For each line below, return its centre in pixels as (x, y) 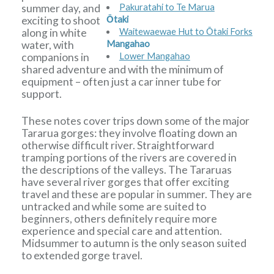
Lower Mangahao (154, 56)
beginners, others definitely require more (120, 218)
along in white (54, 33)
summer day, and (61, 9)
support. (42, 94)
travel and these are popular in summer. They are (137, 194)
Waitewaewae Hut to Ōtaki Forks (186, 32)
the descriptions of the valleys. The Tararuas (127, 169)
